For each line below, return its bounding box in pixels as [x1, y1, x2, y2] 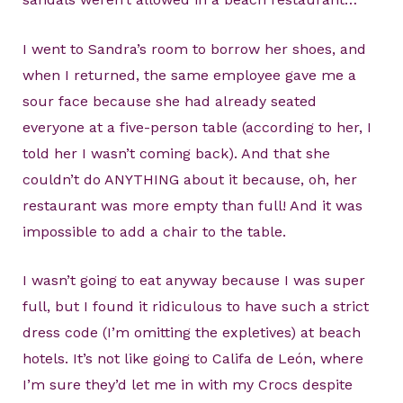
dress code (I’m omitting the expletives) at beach [22, 324, 361, 342]
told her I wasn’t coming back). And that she [22, 144, 330, 162]
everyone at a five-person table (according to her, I [22, 118, 372, 136]
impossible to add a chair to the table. [22, 222, 286, 240]
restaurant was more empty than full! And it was [22, 196, 363, 214]
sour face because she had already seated [22, 92, 317, 110]
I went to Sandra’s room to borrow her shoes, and [22, 40, 366, 58]
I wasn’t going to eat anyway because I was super [22, 272, 365, 290]
